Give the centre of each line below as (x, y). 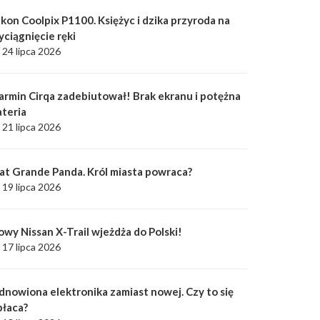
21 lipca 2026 (31, 127)
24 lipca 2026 (31, 51)
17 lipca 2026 (31, 247)
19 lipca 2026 (31, 187)
